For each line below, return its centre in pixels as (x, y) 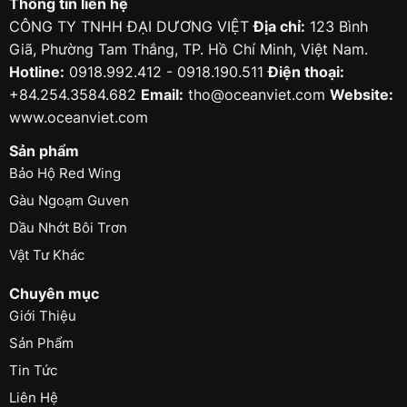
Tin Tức (33, 370)
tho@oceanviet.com (256, 94)
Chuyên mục (54, 293)
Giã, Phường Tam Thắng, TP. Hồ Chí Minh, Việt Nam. (188, 49)
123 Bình (336, 26)
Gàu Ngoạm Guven (69, 200)
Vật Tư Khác (46, 254)
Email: (162, 94)
